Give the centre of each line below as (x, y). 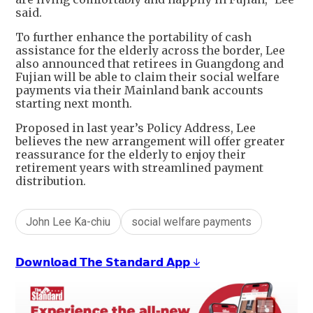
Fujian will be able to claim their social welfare (147, 77)
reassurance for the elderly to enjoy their (131, 155)
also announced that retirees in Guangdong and (150, 64)
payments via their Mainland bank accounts (139, 90)
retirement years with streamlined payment (139, 168)
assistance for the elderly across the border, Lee (150, 51)
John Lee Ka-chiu (68, 222)
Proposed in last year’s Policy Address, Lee (136, 128)
